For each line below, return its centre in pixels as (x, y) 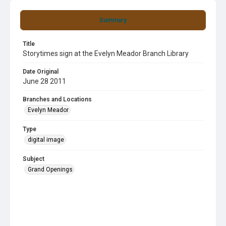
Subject (34, 159)
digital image (46, 140)
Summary (113, 20)
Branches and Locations (57, 99)
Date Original (41, 72)
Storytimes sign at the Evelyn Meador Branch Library (106, 53)
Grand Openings (50, 169)
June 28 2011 (44, 81)
